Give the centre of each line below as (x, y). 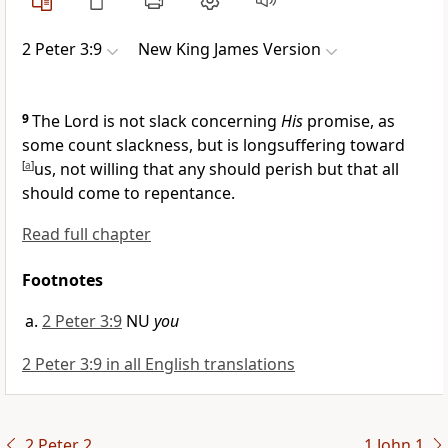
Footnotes (62, 280)
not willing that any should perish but (203, 169)
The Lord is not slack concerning (156, 121)
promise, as (349, 121)
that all (373, 169)
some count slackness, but (124, 145)
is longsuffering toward (316, 145)
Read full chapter (86, 234)
